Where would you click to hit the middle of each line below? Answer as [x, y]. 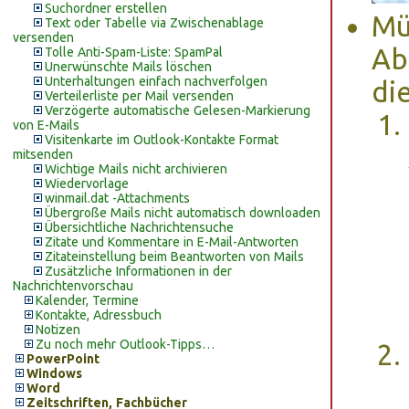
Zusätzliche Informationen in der [138, 271]
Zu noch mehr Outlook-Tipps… [125, 344]
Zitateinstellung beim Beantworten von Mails [174, 257]
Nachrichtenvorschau [73, 286]
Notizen [58, 330]
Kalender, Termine [87, 300]
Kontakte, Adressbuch [99, 315]
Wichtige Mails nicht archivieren [136, 169]
